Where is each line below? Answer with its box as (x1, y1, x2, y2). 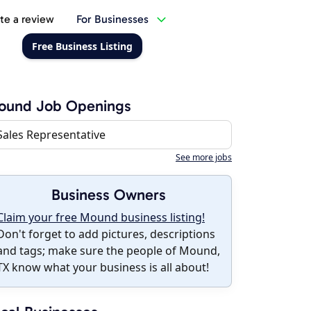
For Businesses (76, 12, 149, 26)
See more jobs (176, 151, 232, 163)
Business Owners (51, 185, 166, 204)
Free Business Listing (31, 40, 133, 53)
